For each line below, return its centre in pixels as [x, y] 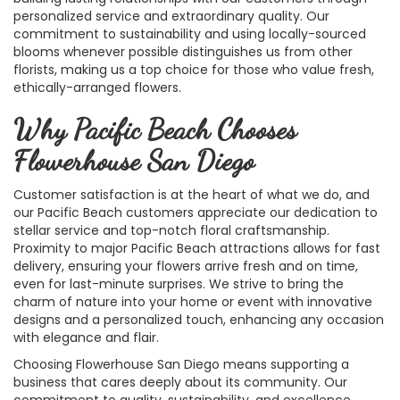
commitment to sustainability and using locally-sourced [190, 33]
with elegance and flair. [86, 337]
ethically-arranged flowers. [97, 87]
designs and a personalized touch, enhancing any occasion [199, 319]
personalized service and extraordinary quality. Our [171, 16]
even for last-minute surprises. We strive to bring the [179, 283]
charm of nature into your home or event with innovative [193, 301]
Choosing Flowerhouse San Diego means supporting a [181, 364]
